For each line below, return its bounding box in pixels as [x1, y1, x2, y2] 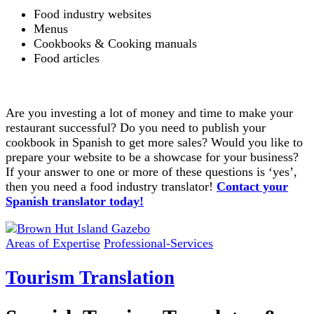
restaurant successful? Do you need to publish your [6, 121, 266, 135]
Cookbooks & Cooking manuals [34, 36, 197, 51]
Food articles [34, 51, 100, 66]
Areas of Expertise [6, 236, 100, 251]
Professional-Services [104, 236, 213, 251]
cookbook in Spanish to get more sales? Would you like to [6, 135, 303, 150]
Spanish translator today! [6, 194, 144, 209]
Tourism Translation [6, 266, 175, 288]
